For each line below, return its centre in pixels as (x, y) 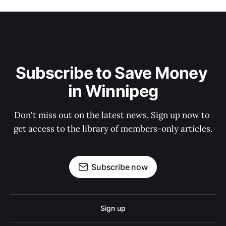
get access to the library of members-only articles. (113, 129)
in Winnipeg (113, 91)
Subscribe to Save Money (113, 73)
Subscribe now (120, 167)
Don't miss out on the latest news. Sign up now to (113, 115)
